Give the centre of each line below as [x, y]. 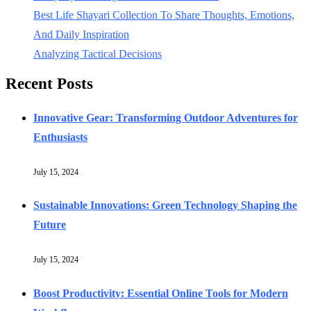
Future [50, 225]
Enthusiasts [60, 137]
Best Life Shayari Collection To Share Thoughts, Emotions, [164, 15]
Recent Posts [49, 84]
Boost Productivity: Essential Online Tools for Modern [161, 293]
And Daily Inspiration [81, 35]
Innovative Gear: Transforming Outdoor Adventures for [166, 117]
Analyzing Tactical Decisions [98, 54]
